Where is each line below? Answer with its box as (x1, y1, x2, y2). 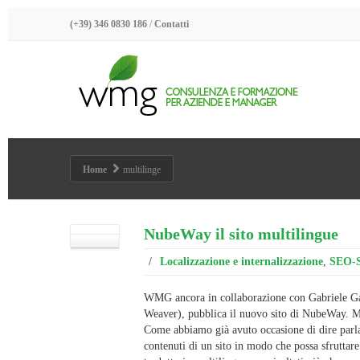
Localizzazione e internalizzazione (160, 256, 323, 268)
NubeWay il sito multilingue (144, 225, 338, 243)
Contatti (154, 18, 189, 30)
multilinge (123, 163, 161, 175)
